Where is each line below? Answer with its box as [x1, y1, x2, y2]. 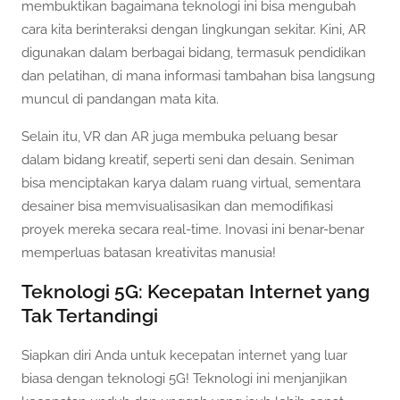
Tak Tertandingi [21, 304, 158, 328]
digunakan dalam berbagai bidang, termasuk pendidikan [21, 45, 366, 62]
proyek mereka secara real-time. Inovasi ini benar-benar [21, 221, 364, 237]
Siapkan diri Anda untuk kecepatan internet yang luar [21, 346, 347, 363]
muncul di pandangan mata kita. [21, 91, 219, 108]
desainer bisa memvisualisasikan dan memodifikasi [21, 197, 333, 214]
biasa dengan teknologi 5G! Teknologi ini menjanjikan [21, 370, 347, 387]
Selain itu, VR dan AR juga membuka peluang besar [21, 128, 337, 145]
